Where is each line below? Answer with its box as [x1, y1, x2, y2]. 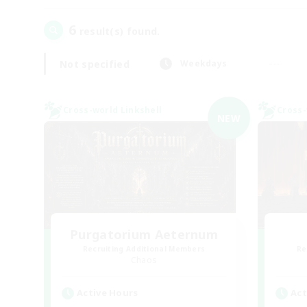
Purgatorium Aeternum [70, 226, 218, 243]
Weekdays [180, 58, 228, 69]
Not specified [60, 57, 130, 71]
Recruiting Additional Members [82, 244, 206, 254]
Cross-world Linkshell [63, 104, 162, 116]
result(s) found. [76, 25, 160, 38]
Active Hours [77, 286, 138, 299]
